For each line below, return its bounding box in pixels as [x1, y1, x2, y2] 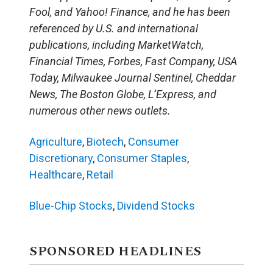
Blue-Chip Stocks [29, 199, 113, 212]
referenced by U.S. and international [29, 21, 198, 35]
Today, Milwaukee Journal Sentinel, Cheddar [29, 71, 236, 84]
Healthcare [29, 168, 82, 181]
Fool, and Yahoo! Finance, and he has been [29, 5, 230, 18]
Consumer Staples [97, 151, 187, 165]
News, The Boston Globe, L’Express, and [29, 87, 216, 101]
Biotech [87, 135, 124, 148]
